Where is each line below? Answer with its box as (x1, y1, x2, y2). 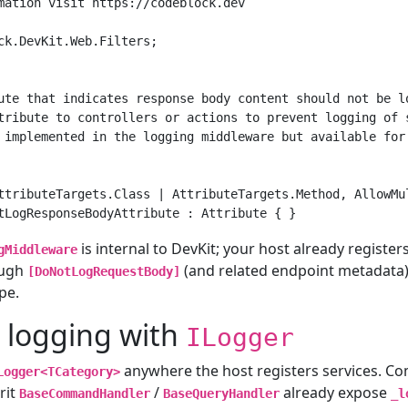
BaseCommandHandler (18, 385, 150, 401)
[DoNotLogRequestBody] (26, 263, 180, 279)
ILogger (185, 321, 294, 352)
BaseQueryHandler (162, 385, 280, 401)
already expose (279, 382, 391, 403)
